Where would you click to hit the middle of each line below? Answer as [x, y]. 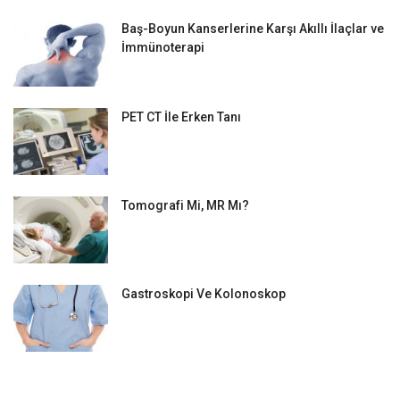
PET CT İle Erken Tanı [181, 117]
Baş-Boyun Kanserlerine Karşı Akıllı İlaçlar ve [253, 29]
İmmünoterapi [163, 48]
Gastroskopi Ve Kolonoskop [204, 294]
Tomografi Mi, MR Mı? [185, 206]
